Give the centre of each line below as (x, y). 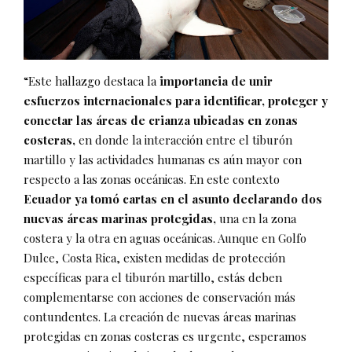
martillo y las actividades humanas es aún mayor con (163, 159)
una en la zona (256, 218)
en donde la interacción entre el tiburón (185, 140)
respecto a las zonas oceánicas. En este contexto (152, 179)
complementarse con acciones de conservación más (159, 297)
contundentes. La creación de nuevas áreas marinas (160, 317)
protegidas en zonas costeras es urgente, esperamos (165, 336)
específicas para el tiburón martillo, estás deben (153, 277)
